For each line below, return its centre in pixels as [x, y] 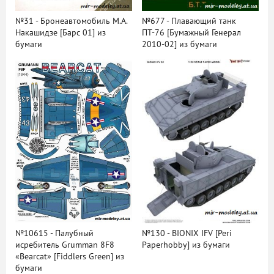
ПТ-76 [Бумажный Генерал [191, 33]
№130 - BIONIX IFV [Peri [187, 233]
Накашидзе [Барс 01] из [61, 33]
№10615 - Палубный [54, 233]
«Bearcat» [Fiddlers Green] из [70, 256]
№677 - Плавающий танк [189, 21]
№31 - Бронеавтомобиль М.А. [71, 21]
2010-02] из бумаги [179, 45]
